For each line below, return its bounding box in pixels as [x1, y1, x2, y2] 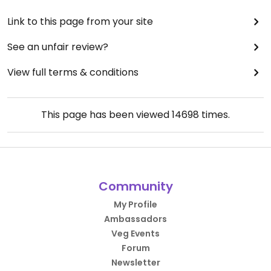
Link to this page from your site [7, 15, 153, 29]
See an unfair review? [7, 40, 108, 54]
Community [98, 178, 173, 195]
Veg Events [111, 227, 160, 240]
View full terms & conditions [7, 65, 139, 80]
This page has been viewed [41, 108, 172, 122]
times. [199, 108, 230, 122]
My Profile [114, 198, 157, 211]
